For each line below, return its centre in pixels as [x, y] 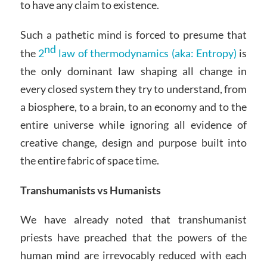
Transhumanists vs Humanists [90, 190]
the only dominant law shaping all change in [133, 71]
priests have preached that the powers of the [133, 237]
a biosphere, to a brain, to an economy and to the [133, 106]
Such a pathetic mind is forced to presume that [133, 34]
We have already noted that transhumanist [133, 220]
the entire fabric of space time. [89, 160]
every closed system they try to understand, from [133, 89]
